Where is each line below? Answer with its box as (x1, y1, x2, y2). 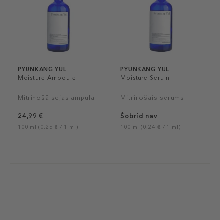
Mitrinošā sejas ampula (18, 94, 95, 101)
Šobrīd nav (120, 112, 158, 120)
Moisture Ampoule (18, 74, 76, 81)
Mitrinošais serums (120, 94, 185, 101)
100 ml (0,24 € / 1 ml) (120, 124, 181, 130)
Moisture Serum (120, 74, 170, 81)
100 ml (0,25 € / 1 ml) (18, 124, 78, 130)
